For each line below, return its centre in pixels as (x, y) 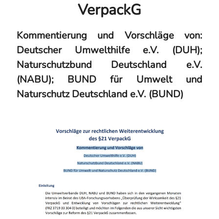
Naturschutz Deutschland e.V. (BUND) (100, 94)
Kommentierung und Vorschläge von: (109, 35)
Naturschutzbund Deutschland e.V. (109, 65)
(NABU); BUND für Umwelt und (109, 79)
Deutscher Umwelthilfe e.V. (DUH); (109, 50)
